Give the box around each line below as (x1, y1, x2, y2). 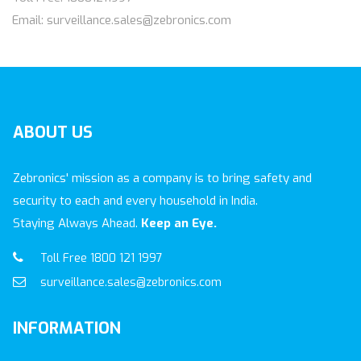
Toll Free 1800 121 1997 (37, 251, 163, 266)
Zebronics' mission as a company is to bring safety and (13, 170, 312, 186)
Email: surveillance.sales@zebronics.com (12, 12, 231, 28)
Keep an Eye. (141, 215, 217, 231)
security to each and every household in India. (13, 193, 258, 209)
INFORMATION (13, 317, 121, 339)
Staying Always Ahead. (13, 215, 141, 231)
